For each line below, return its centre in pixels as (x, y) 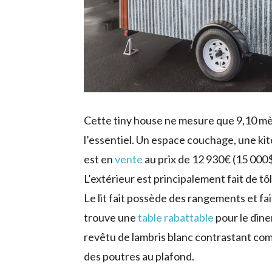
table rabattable (176, 217)
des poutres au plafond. (139, 256)
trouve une (111, 217)
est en (99, 159)
